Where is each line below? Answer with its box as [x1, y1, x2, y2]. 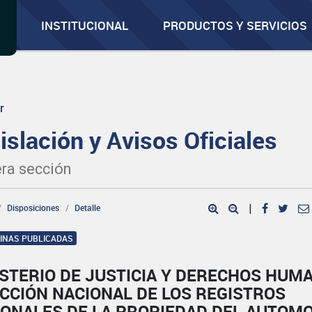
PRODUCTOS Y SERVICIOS [163, 17, 308, 33]
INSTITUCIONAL [41, 17, 129, 33]
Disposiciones [7, 202, 60, 213]
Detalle [75, 202, 101, 213]
